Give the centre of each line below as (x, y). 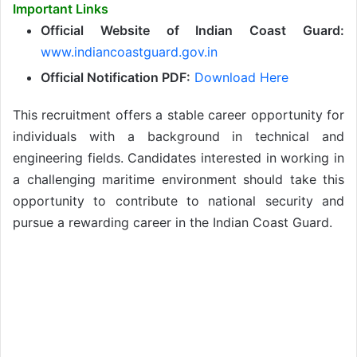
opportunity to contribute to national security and (178, 200)
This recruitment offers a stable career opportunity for (178, 114)
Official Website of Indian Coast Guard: (192, 30)
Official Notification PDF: (116, 77)
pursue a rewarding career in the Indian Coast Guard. (173, 222)
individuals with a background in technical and (178, 136)
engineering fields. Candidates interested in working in (178, 157)
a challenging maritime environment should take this (178, 179)
